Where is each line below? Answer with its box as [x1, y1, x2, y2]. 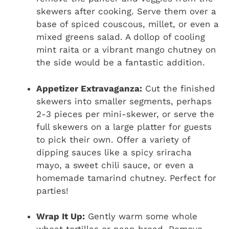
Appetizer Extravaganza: [36, 83, 142, 94]
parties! [36, 185, 68, 196]
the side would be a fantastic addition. [36, 57, 205, 68]
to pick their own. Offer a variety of [36, 134, 190, 145]
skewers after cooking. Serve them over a [36, 6, 216, 17]
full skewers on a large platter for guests [36, 121, 212, 132]
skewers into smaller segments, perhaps [36, 96, 212, 106]
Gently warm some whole [85, 211, 197, 222]
